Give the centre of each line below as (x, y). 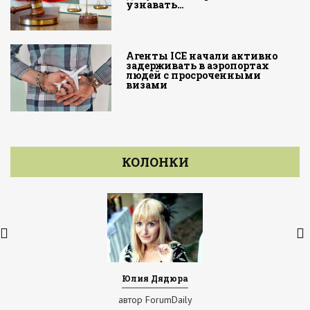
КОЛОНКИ (155, 162)
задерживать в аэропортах (198, 66)
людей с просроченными (194, 75)
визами (147, 85)
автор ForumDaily (155, 299)
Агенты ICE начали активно (202, 56)
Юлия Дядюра (155, 278)
